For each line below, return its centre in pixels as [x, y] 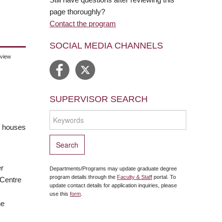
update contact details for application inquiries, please [113, 185]
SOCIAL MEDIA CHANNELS [106, 45]
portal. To [164, 177]
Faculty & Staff [135, 177]
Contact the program [83, 23]
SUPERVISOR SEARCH [99, 99]
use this [60, 194]
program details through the [83, 177]
